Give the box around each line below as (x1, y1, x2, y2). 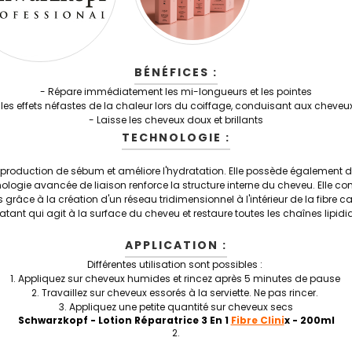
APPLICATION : (125, 237, 227, 253)
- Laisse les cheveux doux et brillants (89, 113, 263, 126)
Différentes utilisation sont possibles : (87, 258, 265, 271)
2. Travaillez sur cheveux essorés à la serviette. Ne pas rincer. (31, 286, 321, 299)
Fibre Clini (230, 313, 284, 327)
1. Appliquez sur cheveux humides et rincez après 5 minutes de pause (9, 272, 343, 285)
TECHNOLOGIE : (122, 130, 230, 145)
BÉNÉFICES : (134, 64, 218, 80)
